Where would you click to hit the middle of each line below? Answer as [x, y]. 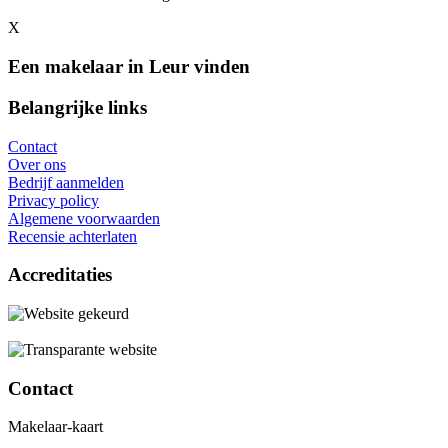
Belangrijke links [77, 107]
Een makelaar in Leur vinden [129, 67]
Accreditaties [60, 275]
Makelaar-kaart [55, 427]
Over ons [37, 164]
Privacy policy [53, 200]
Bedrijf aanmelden [66, 182]
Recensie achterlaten [72, 236]
